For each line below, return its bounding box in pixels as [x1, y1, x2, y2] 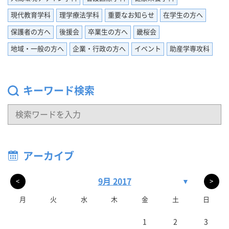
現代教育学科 [11, 11, 51, 18]
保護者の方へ [11, 28, 51, 35]
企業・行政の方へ [73, 45, 126, 52]
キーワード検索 [23, 85, 95, 96]
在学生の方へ [163, 11, 203, 18]
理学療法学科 [59, 11, 99, 18]
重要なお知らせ [108, 11, 154, 18]
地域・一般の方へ [11, 45, 64, 52]
